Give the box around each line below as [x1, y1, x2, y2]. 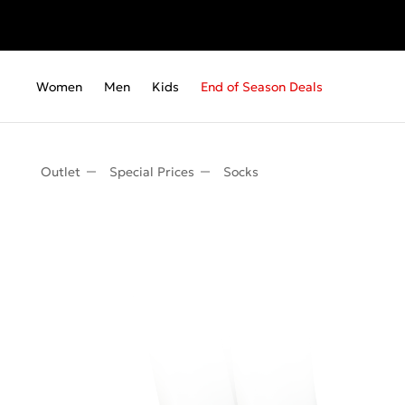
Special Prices [109, 164, 194, 180]
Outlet [41, 164, 80, 180]
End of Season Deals [201, 79, 323, 95]
